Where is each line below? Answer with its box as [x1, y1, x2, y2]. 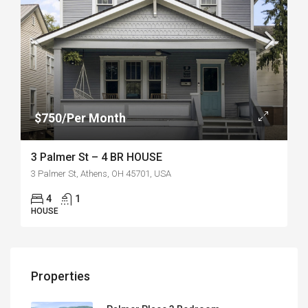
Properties [31, 269, 90, 283]
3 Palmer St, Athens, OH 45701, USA [31, 168, 171, 179]
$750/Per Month [34, 111, 126, 125]
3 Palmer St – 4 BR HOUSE [31, 151, 162, 164]
